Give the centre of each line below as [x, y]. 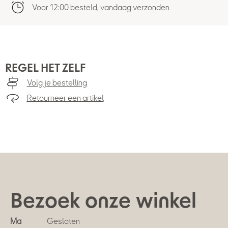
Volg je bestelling [57, 83]
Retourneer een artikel [65, 98]
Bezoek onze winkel [103, 202]
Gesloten [63, 221]
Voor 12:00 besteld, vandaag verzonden [101, 8]
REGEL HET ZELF [46, 68]
